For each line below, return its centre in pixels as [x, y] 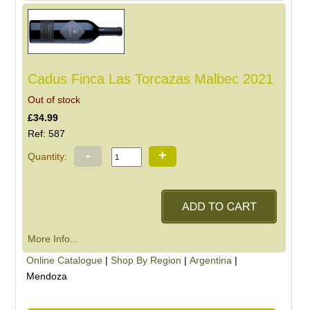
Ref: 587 [47, 133]
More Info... [53, 238]
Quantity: [48, 156]
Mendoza [46, 276]
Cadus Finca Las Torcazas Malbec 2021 [151, 79]
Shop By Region [146, 261]
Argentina [210, 261]
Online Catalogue [64, 261]
